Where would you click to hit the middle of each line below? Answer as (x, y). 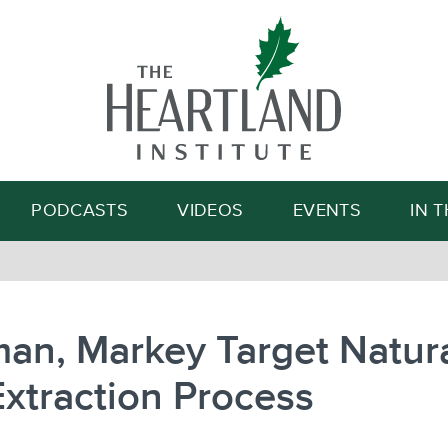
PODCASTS (80, 211)
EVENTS (326, 211)
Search (318, 111)
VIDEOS (210, 211)
